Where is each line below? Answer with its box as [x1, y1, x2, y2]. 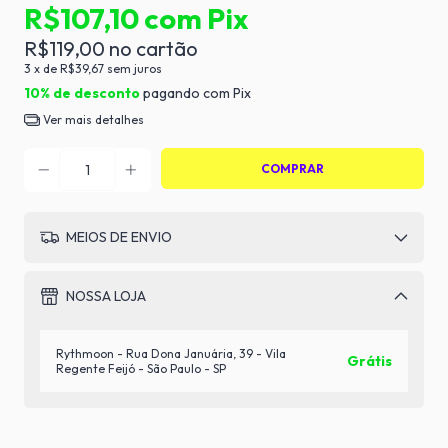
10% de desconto [24, 84, 140, 103]
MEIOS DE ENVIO [62, 228, 172, 247]
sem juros [107, 61, 162, 77]
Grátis [347, 351, 392, 370]
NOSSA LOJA [62, 287, 146, 306]
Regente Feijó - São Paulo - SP [56, 360, 226, 376]
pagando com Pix [140, 84, 251, 103]
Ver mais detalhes [39, 112, 144, 128]
